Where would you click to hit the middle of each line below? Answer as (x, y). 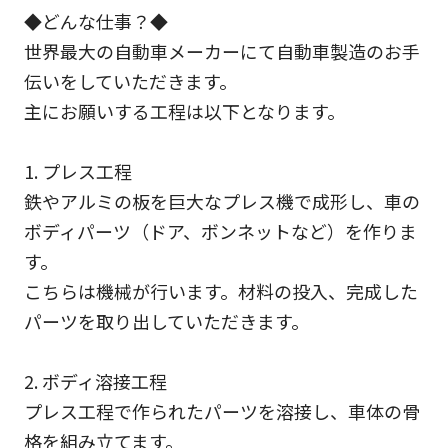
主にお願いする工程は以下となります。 (184, 110)
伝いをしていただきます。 (130, 80)
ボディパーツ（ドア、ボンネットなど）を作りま (220, 230)
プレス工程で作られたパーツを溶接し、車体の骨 (221, 410)
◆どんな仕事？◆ (95, 20)
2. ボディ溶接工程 (95, 380)
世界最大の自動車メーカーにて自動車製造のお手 (221, 50)
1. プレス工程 (77, 170)
